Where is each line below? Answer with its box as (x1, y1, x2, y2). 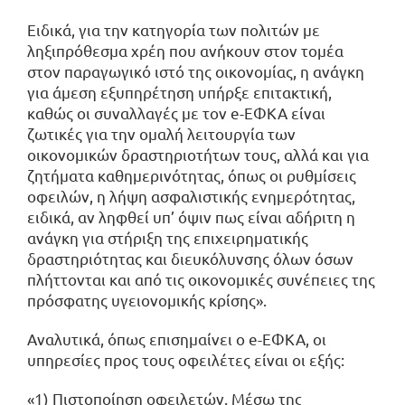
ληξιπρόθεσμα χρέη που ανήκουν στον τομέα (27, 40, 344, 60)
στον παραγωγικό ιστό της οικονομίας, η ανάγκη (27, 61, 364, 80)
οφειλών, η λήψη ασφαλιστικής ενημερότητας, (27, 185, 355, 205)
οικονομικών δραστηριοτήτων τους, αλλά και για (27, 144, 369, 164)
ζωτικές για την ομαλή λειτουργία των (27, 123, 296, 143)
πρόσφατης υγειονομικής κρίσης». (27, 289, 267, 309)
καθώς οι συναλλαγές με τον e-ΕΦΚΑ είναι (27, 102, 325, 122)
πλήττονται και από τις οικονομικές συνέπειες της (27, 268, 375, 288)
